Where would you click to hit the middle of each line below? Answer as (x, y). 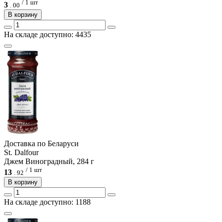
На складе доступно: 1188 (47, 202)
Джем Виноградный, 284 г (49, 162)
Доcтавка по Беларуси (41, 144)
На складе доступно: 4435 (48, 35)
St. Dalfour (21, 153)
